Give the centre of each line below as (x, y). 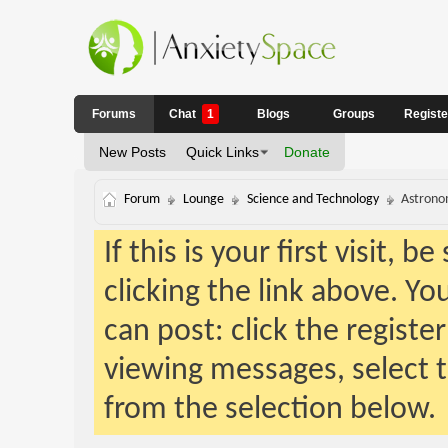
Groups (353, 114)
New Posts (132, 152)
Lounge (203, 199)
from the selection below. (269, 410)
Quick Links (222, 152)
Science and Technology (312, 199)
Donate (306, 152)
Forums (113, 114)
